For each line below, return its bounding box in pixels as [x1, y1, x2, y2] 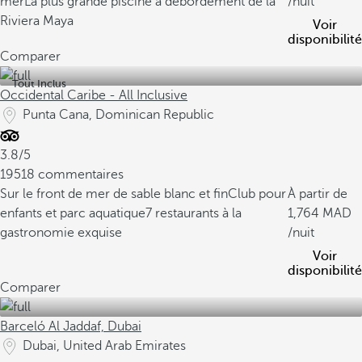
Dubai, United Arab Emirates [23, 339, 186, 353]
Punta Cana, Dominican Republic [23, 107, 214, 122]
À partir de [288, 187, 347, 201]
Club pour [228, 187, 286, 201]
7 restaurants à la [145, 206, 242, 221]
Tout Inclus [12, 78, 66, 90]
